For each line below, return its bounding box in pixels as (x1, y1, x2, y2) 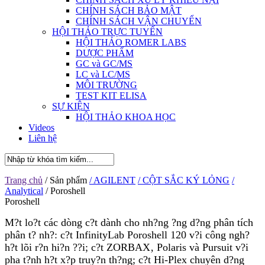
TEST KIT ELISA (76, 90, 147, 101)
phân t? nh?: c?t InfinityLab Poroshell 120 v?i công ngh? (5, 228, 250, 241)
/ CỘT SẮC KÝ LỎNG (138, 174, 230, 185)
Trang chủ (5, 174, 43, 185)
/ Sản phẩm (43, 174, 89, 185)
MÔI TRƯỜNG (76, 79, 137, 90)
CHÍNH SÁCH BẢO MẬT (76, 5, 182, 15)
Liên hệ (28, 132, 57, 143)
